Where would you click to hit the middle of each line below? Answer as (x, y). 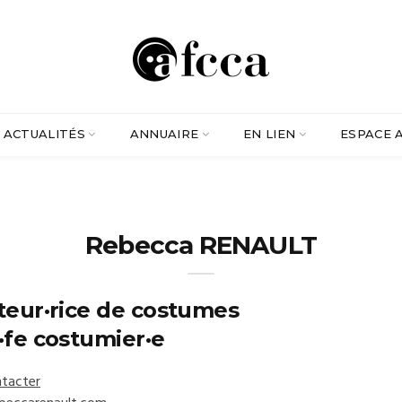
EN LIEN (269, 134)
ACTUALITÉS (44, 134)
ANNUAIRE (164, 134)
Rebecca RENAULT (201, 245)
